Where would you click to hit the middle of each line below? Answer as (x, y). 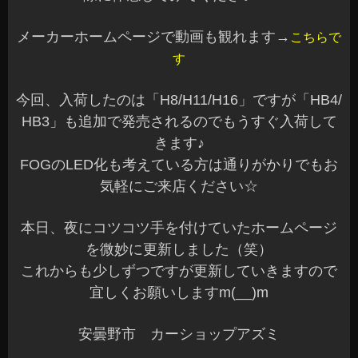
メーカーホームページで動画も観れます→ (153, 37)
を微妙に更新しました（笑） (179, 249)
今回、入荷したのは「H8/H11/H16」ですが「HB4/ (179, 100)
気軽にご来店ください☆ (179, 186)
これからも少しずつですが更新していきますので (179, 271)
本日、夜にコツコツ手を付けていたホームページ (179, 228)
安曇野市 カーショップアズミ (179, 334)
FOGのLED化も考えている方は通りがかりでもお (179, 165)
